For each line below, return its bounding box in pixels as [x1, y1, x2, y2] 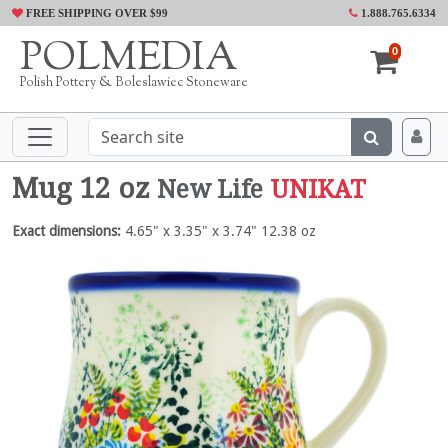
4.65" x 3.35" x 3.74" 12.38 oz [121, 223, 316, 239]
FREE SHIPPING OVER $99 [23, 7, 168, 19]
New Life [157, 175, 263, 204]
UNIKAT [270, 175, 366, 204]
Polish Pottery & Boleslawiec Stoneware [20, 74, 248, 92]
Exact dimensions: [12, 223, 121, 239]
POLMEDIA [20, 31, 238, 88]
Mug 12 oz [12, 172, 157, 205]
